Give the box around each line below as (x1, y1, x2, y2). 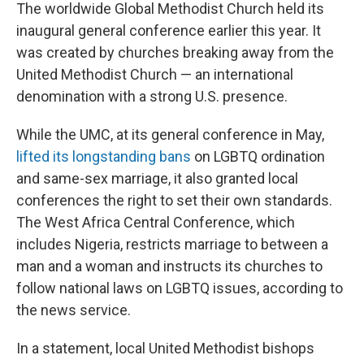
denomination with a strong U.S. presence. (16, 88, 288, 105)
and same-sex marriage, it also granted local (16, 170, 298, 187)
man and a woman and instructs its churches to (16, 258, 323, 275)
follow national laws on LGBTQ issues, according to (16, 279, 343, 297)
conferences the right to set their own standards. (16, 192, 332, 209)
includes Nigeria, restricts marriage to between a (16, 236, 328, 253)
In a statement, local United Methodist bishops (16, 340, 314, 357)
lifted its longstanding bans (16, 148, 191, 165)
